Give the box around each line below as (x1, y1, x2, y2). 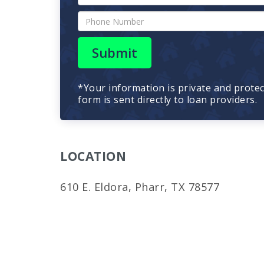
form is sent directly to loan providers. (78, 93, 257, 106)
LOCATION (60, 148, 126, 164)
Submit (92, 44, 137, 61)
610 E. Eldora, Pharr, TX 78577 (60, 180, 219, 194)
